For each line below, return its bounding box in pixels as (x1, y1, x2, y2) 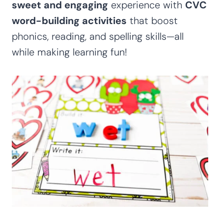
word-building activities (12, 14, 127, 27)
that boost (127, 14, 178, 27)
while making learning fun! (12, 45, 127, 58)
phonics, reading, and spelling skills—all (12, 29, 184, 43)
